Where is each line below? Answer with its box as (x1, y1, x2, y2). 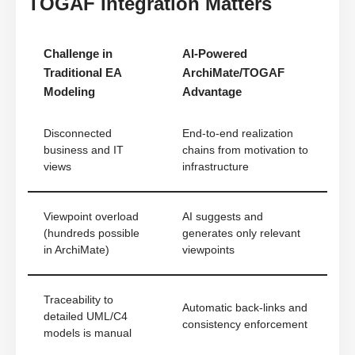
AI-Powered (182, 47, 247, 61)
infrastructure (182, 161, 249, 174)
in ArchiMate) (44, 244, 109, 257)
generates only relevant (182, 227, 300, 240)
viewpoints (182, 244, 235, 257)
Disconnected (44, 128, 112, 140)
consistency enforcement (182, 319, 307, 331)
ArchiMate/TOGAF (182, 66, 284, 80)
